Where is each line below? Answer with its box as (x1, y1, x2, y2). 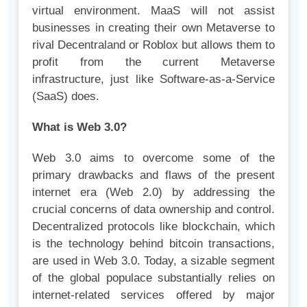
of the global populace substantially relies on (32, 271, 275, 285)
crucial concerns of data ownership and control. (32, 203, 275, 217)
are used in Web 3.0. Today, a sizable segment (32, 254, 275, 268)
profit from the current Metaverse (32, 56, 275, 69)
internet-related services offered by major (32, 288, 275, 302)
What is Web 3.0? (32, 121, 127, 134)
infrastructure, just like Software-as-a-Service (32, 73, 275, 86)
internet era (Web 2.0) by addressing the (32, 186, 275, 199)
